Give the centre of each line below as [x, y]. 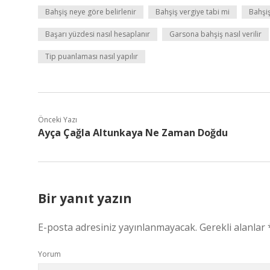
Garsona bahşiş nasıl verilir [215, 34]
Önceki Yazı [58, 120]
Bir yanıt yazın [85, 198]
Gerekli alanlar [234, 227]
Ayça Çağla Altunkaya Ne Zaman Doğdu [133, 133]
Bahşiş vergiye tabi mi [193, 12]
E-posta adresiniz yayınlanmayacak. [118, 227]
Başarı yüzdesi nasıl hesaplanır [98, 34]
